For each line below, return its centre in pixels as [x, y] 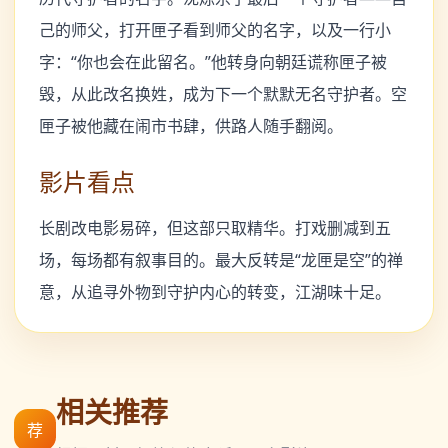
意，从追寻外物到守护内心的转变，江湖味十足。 [215, 292]
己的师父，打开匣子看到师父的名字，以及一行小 [215, 30]
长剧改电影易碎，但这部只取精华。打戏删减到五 [215, 228]
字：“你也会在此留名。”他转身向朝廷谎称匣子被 [213, 62]
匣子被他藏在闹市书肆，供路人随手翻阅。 [191, 126]
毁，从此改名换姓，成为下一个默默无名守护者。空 [223, 94]
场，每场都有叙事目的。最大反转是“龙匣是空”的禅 [221, 260]
